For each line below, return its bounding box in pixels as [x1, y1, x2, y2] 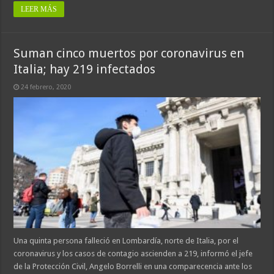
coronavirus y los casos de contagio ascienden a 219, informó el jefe [13, 249, 253, 259]
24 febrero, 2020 [21, 83, 72, 91]
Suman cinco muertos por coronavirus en [13, 45, 245, 61]
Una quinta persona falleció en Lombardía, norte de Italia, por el [13, 236, 239, 246]
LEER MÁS [21, 4, 57, 13]
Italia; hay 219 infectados [13, 61, 156, 76]
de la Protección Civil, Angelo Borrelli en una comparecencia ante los [13, 262, 253, 272]
